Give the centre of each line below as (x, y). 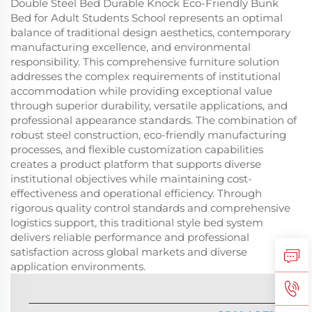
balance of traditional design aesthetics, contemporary (150, 33)
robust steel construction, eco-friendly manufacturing (148, 135)
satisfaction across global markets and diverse (129, 252)
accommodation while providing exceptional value (141, 91)
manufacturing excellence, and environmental (131, 47)
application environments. (78, 267)
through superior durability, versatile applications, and (149, 106)
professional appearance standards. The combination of (154, 120)
